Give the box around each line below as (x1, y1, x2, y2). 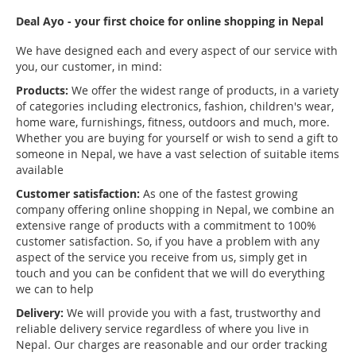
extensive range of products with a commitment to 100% (16, 218, 316, 233)
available (16, 162, 64, 177)
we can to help (16, 281, 94, 296)
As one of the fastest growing (140, 186, 298, 201)
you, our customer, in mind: (16, 59, 162, 74)
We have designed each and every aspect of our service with (16, 43, 338, 58)
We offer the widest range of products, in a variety (68, 83, 339, 98)
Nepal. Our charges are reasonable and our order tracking (16, 337, 327, 352)
